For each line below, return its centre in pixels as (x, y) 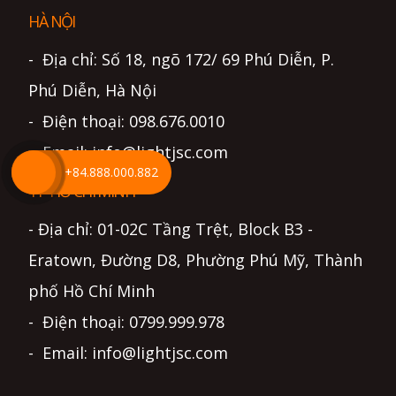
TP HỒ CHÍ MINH (82, 191)
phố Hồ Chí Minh (92, 291)
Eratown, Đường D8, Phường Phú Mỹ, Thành (196, 260)
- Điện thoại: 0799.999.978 (127, 322)
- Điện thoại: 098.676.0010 (127, 121)
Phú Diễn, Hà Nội (93, 90)
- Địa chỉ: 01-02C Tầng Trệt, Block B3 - (171, 229)
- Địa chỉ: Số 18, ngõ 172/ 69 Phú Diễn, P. (182, 59)
